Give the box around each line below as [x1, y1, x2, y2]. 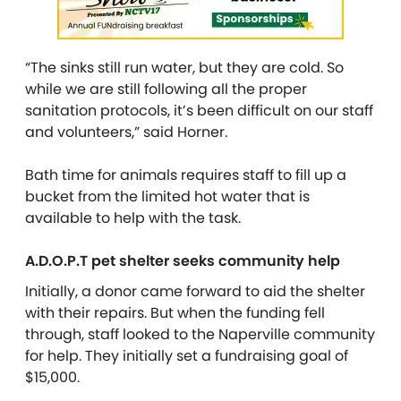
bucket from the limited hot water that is [25, 185, 310, 207]
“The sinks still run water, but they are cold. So [25, 56, 344, 78]
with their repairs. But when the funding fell [25, 302, 325, 323]
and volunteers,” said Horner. [25, 121, 231, 142]
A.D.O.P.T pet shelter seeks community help [25, 250, 340, 271]
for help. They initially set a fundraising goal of [25, 345, 348, 366]
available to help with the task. [25, 207, 241, 228]
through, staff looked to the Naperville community [25, 323, 375, 345]
